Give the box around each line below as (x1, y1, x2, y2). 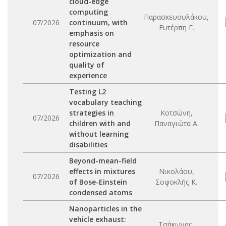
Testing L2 (69, 87, 106, 96)
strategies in (69, 108, 114, 118)
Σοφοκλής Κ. (155, 177, 197, 187)
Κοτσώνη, (160, 108, 193, 118)
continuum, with (69, 18, 128, 27)
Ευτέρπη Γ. (158, 23, 194, 32)
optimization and (69, 49, 132, 59)
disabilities (69, 140, 107, 149)
